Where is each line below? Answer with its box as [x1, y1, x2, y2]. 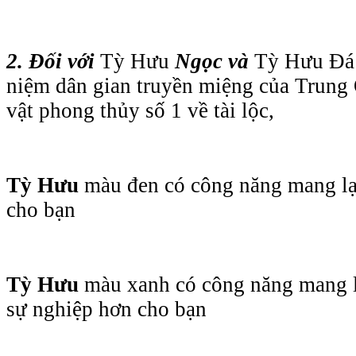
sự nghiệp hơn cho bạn [6, 296, 207, 321]
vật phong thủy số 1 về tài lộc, [6, 98, 274, 122]
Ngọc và [169, 48, 254, 73]
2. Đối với [6, 48, 100, 73]
